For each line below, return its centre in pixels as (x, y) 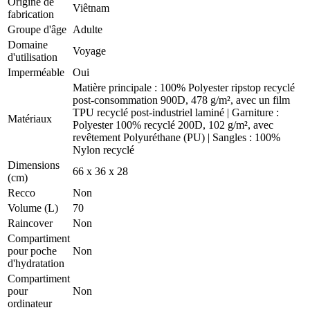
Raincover (30, 223)
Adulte (88, 29)
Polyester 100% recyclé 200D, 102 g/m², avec (173, 125)
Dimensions (34, 165)
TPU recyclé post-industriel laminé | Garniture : (176, 112)
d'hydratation (36, 263)
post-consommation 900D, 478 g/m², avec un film (181, 100)
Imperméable (36, 72)
